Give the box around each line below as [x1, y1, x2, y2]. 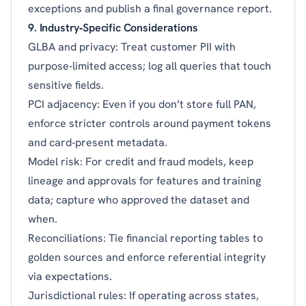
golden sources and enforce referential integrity [28, 249, 266, 264]
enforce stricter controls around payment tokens [28, 115, 271, 130]
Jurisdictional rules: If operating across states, [28, 288, 259, 303]
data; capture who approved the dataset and [28, 192, 249, 207]
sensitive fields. [28, 77, 104, 92]
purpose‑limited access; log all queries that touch [28, 58, 271, 73]
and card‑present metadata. [28, 135, 167, 150]
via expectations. [28, 268, 112, 283]
